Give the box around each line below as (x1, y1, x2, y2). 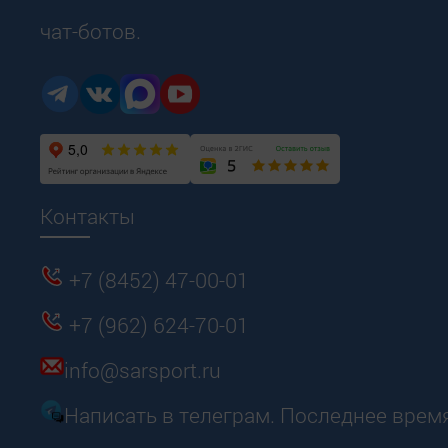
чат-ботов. (40, 16, 141, 45)
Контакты (40, 201, 135, 230)
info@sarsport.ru (64, 355, 221, 384)
